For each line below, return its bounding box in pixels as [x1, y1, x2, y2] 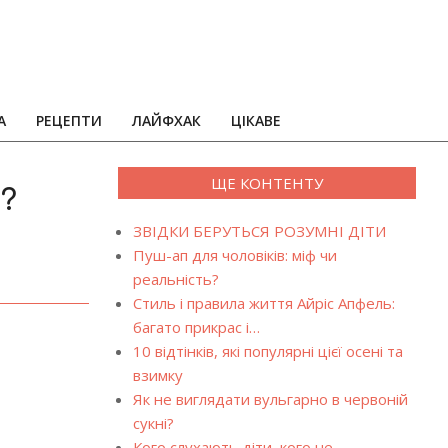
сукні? [132, 413, 174, 433]
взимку [132, 365, 183, 385]
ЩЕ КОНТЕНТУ [210, 173, 323, 193]
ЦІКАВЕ [231, 111, 281, 130]
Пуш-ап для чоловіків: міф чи [132, 245, 337, 265]
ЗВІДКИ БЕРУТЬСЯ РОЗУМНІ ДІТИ [132, 221, 386, 241]
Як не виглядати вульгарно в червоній [132, 389, 408, 409]
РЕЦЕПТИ [36, 111, 102, 130]
